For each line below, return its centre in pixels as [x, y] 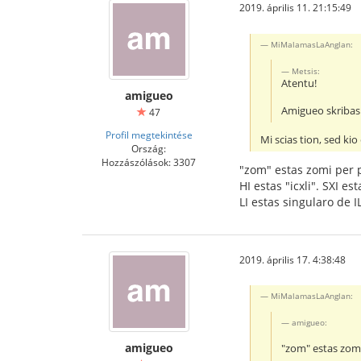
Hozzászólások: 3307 [149, 162]
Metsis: [306, 71]
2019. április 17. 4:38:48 [293, 259]
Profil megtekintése [149, 135]
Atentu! [299, 83]
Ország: [149, 148]
